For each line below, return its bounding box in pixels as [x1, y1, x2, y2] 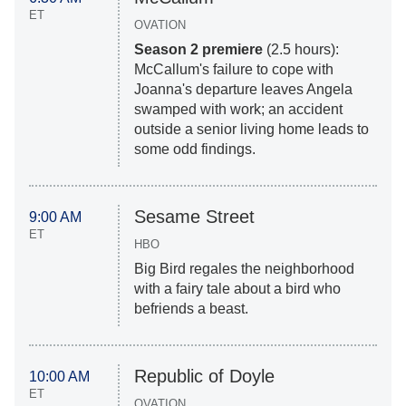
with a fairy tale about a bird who [133, 281, 341, 297]
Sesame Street [133, 207, 255, 227]
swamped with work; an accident [133, 101, 343, 118]
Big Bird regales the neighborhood [133, 261, 354, 277]
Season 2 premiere [133, 42, 263, 58]
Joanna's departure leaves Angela [133, 82, 353, 98]
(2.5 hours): [262, 42, 339, 58]
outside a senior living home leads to [133, 121, 369, 138]
